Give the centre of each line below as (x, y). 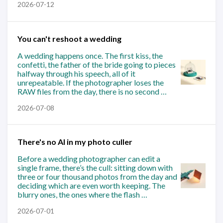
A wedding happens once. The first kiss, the (90, 55)
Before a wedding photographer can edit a (89, 159)
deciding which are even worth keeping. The (91, 185)
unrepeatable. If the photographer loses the (91, 82)
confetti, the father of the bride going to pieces (97, 64)
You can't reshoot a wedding (69, 38)
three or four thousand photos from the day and (97, 176)
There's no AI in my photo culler (75, 142)
